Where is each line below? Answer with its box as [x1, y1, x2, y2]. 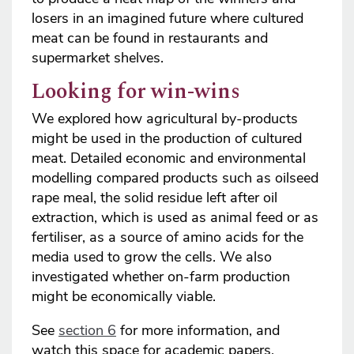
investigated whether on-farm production [32, 267, 290, 287]
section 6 [58, 321, 116, 341]
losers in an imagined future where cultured [32, 9, 303, 28]
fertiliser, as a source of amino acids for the [32, 228, 303, 247]
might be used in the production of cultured [32, 129, 302, 149]
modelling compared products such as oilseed [32, 168, 318, 188]
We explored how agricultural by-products [32, 109, 298, 129]
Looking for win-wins [32, 75, 240, 109]
